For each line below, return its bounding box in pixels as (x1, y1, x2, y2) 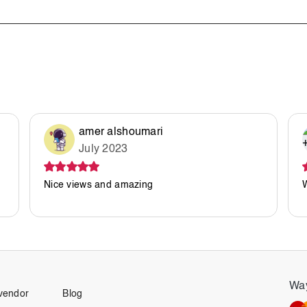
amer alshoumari (79, 127, 164, 138)
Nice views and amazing (44, 180, 153, 190)
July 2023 (79, 144, 128, 155)
